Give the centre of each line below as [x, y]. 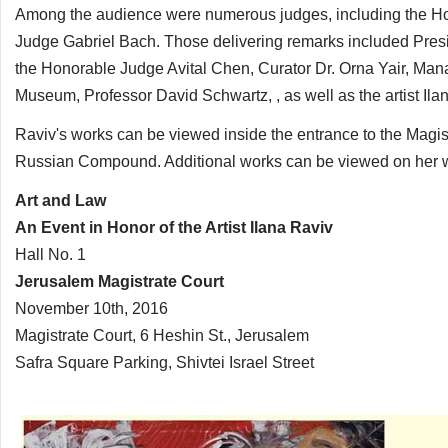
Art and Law [60, 200]
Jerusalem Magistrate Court [119, 281]
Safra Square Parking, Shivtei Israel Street [164, 362]
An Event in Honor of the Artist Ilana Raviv [174, 227]
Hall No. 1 [50, 254]
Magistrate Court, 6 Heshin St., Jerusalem [162, 335]
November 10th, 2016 [91, 308]
